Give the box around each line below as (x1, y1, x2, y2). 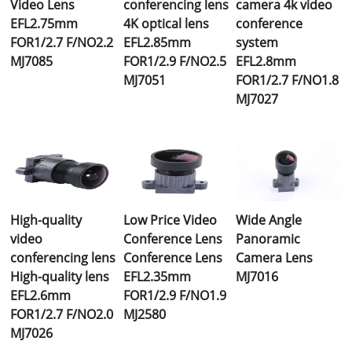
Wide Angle (235, 211, 302, 229)
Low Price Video (123, 211, 217, 229)
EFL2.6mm (10, 286, 71, 304)
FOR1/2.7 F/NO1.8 (235, 71, 339, 89)
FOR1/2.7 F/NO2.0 (10, 305, 114, 323)
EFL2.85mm (123, 33, 191, 51)
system (235, 33, 278, 51)
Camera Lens (235, 248, 313, 266)
